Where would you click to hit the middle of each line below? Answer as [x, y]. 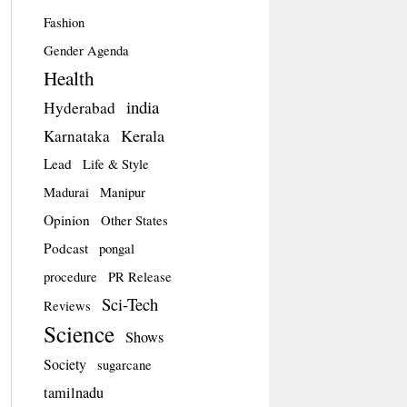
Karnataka [76, 136]
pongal [116, 248]
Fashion [64, 22]
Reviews [67, 306]
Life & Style [115, 164]
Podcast [65, 248]
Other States [134, 220]
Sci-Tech [129, 304]
